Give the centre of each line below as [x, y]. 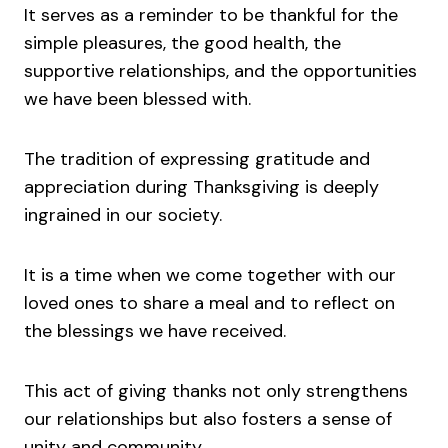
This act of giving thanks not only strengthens [216, 391]
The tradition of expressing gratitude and [197, 159]
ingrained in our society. [125, 215]
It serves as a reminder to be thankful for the [211, 15]
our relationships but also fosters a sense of [208, 419]
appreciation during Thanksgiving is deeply [201, 187]
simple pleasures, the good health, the [182, 43]
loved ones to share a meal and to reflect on [209, 303]
